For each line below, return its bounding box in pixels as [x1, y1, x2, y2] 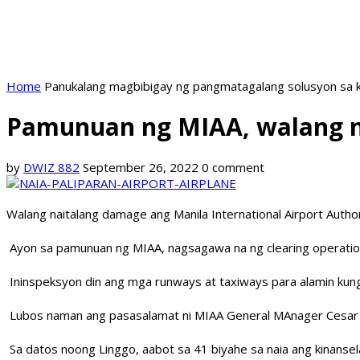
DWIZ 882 [23, 159, 80, 176]
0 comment [202, 159, 264, 176]
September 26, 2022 [83, 159, 198, 176]
